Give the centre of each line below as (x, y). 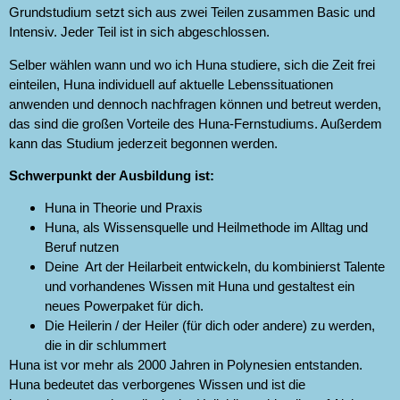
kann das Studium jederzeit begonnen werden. (143, 143)
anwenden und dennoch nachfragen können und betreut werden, (195, 104)
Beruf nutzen (82, 247)
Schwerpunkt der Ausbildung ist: (112, 175)
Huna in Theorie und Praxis (124, 208)
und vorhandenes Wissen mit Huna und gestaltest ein (200, 287)
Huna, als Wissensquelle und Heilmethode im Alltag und (206, 228)
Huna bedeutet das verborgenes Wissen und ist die (157, 385)
